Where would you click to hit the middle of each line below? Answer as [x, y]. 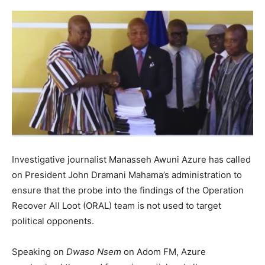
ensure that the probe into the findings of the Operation [128, 190]
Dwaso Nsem [94, 252]
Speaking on [39, 252]
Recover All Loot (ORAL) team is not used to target [117, 206]
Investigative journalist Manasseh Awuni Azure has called [131, 160]
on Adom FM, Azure [164, 252]
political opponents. [53, 221]
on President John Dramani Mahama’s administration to [127, 175]
